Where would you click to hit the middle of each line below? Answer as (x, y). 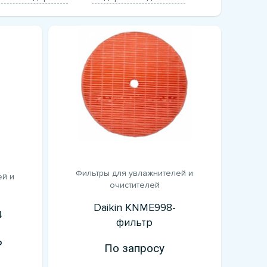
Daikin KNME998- (134, 207)
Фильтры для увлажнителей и (135, 173)
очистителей (134, 185)
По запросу (135, 248)
